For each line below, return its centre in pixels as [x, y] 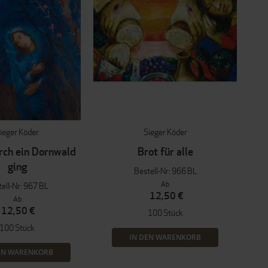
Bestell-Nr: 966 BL [165, 171]
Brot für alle [165, 152]
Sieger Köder [165, 132]
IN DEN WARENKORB [165, 237]
